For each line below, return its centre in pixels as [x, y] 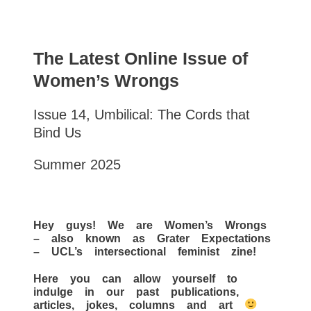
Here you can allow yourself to [135, 278]
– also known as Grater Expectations [152, 238]
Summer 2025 [77, 164]
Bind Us [57, 132]
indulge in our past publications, [136, 291]
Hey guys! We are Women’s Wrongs [150, 225]
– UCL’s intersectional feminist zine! [145, 251]
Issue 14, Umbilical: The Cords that [142, 114]
